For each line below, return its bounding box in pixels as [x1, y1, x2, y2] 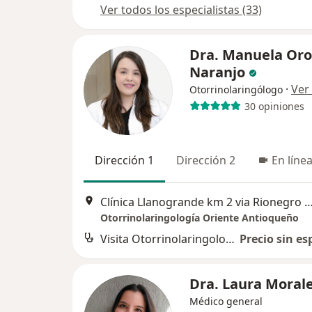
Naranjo [189, 63, 245, 82]
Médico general [189, 294, 263, 308]
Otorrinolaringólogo [189, 83, 283, 97]
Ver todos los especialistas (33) [100, 2, 262, 18]
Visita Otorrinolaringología [226, 231, 235, 247]
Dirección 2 [176, 153, 235, 169]
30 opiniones [244, 99, 304, 113]
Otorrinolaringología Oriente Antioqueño [100, 210, 299, 224]
